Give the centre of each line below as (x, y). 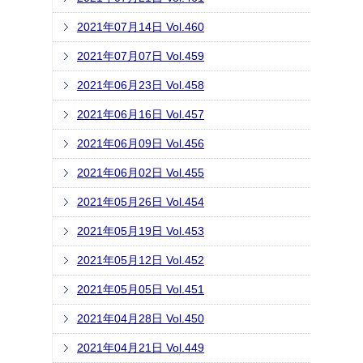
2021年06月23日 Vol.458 (141, 85)
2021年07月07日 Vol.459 (141, 56)
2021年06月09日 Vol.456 (141, 143)
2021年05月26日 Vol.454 (141, 202)
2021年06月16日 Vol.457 (141, 114)
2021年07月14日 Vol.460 (141, 27)
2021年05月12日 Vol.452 (141, 260)
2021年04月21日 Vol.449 (141, 348)
